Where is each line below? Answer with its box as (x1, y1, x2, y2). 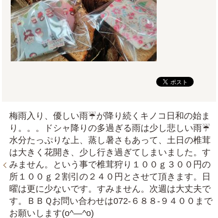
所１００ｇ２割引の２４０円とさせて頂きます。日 (9, 172, 211, 182)
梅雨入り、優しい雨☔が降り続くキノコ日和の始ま (9, 111, 211, 121)
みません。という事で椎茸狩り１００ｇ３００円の (9, 160, 211, 170)
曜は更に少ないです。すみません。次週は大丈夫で (9, 184, 211, 194)
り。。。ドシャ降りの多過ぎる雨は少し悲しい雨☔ (9, 123, 211, 133)
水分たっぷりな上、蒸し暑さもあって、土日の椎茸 (9, 135, 211, 145)
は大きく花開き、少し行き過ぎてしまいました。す (9, 147, 211, 158)
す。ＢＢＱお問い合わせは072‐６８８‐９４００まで (9, 196, 213, 206)
